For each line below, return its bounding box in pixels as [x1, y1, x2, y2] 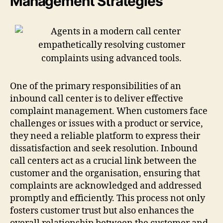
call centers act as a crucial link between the [10, 155, 197, 167]
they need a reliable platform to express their [10, 130, 200, 142]
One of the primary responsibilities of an [10, 80, 181, 92]
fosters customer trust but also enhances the [10, 205, 194, 217]
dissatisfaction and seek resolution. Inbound [10, 142, 198, 154]
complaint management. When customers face [10, 105, 208, 117]
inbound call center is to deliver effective [10, 93, 183, 105]
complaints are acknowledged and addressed [10, 180, 202, 192]
